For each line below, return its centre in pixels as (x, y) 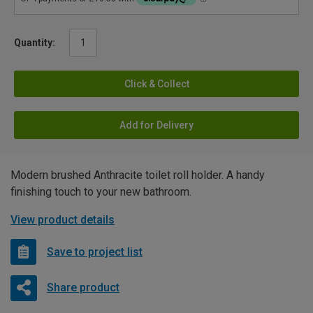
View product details (63, 220)
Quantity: (35, 43)
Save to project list (95, 252)
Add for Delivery (156, 125)
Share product (83, 287)
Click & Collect (156, 84)
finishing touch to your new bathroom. (101, 192)
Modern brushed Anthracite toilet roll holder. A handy (138, 175)
